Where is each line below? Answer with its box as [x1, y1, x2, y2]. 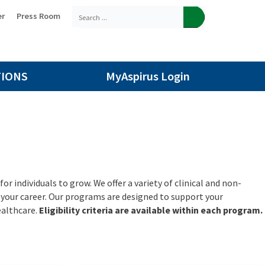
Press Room [16, 11, 60, 22]
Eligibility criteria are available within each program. [39, 204, 263, 216]
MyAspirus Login [106, 69, 190, 84]
